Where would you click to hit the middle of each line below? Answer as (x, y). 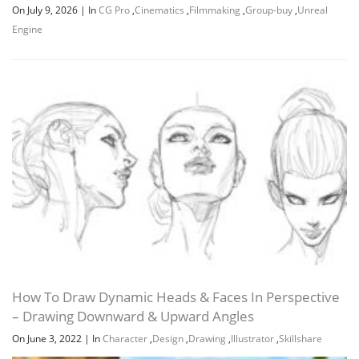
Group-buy (269, 10)
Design (168, 338)
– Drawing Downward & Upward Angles (133, 316)
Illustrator (252, 338)
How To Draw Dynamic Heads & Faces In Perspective (176, 296)
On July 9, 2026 (46, 10)
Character (125, 338)
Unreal (313, 10)
